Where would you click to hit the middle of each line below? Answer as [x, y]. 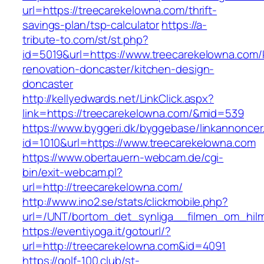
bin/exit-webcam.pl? [73, 172]
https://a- [184, 25]
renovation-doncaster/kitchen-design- [118, 69]
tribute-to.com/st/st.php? [85, 40]
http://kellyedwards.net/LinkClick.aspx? [118, 99]
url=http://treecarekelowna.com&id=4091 [124, 246]
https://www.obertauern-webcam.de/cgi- [123, 158]
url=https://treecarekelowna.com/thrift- [120, 10]
